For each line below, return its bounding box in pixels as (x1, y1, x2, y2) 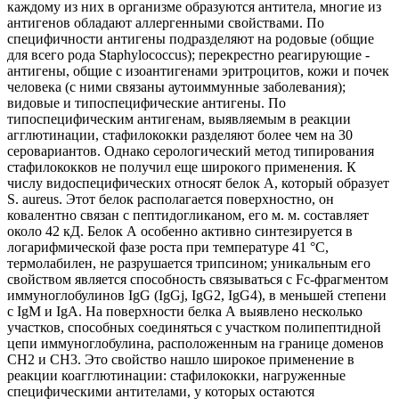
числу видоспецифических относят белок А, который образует (7, 175, 389, 191)
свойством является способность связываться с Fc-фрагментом (7, 272, 388, 288)
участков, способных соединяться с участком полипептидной (7, 320, 381, 336)
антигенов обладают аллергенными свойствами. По (7, 15, 324, 31)
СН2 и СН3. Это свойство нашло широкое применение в (7, 352, 354, 368)
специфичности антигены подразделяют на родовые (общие (7, 31, 374, 47)
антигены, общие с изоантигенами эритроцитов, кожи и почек (7, 63, 389, 79)
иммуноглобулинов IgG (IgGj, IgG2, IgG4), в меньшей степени (7, 288, 387, 304)
